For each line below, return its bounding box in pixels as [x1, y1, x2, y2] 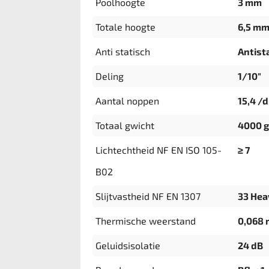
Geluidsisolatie [95, 240, 161, 251]
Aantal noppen [95, 95, 160, 106]
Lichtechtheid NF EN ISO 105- [95, 144, 222, 156]
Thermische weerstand [95, 215, 196, 226]
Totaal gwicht [95, 119, 155, 131]
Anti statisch [95, 46, 151, 57]
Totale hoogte [95, 21, 156, 32]
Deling [95, 70, 124, 82]
